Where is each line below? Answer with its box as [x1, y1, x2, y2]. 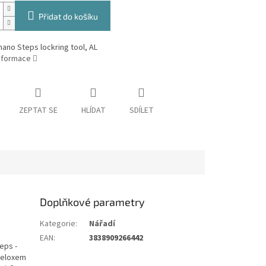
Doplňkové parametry [40, 195, 145, 209]
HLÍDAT [81, 104, 106, 117]
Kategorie [40, 218, 76, 230]
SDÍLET [129, 104, 154, 117]
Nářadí [89, 218, 116, 230]
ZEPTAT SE [18, 104, 58, 117]
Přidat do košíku [38, 11, 98, 22]
